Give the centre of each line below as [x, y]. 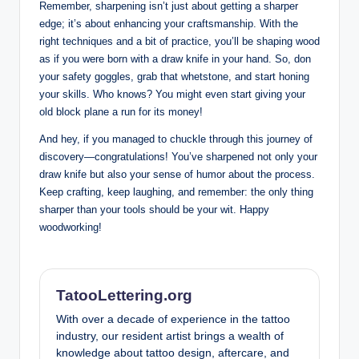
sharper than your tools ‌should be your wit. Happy [154, 209]
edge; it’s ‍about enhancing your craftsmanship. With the [169, 23]
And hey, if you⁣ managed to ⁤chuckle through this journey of [176, 139]
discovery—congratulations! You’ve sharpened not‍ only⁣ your [178, 156]
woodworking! [71, 227]
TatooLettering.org [124, 295]
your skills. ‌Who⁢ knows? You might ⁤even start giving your [172, 94]
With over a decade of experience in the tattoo [173, 319]
